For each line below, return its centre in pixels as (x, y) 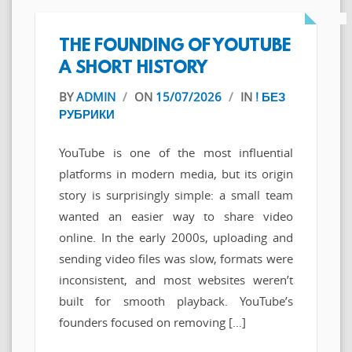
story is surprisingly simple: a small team (176, 195)
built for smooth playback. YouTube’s (176, 301)
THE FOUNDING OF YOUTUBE (175, 46)
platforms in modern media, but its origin (176, 174)
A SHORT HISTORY (133, 68)
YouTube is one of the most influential (176, 153)
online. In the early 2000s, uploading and (176, 238)
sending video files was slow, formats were (176, 259)
